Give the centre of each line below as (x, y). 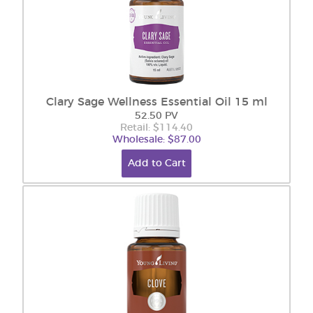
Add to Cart (156, 163)
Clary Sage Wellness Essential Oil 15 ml (156, 102)
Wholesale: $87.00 (156, 140)
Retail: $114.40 (156, 128)
